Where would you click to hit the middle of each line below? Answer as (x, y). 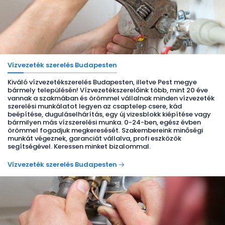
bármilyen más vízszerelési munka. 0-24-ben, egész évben (104, 122)
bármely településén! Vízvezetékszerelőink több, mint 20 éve (108, 90)
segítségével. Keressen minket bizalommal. (79, 146)
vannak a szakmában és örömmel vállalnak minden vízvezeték (111, 98)
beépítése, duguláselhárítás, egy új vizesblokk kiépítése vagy (109, 114)
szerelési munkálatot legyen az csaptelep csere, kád (95, 106)
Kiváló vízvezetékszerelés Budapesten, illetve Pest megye (102, 82)
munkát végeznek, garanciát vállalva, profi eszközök (94, 138)
